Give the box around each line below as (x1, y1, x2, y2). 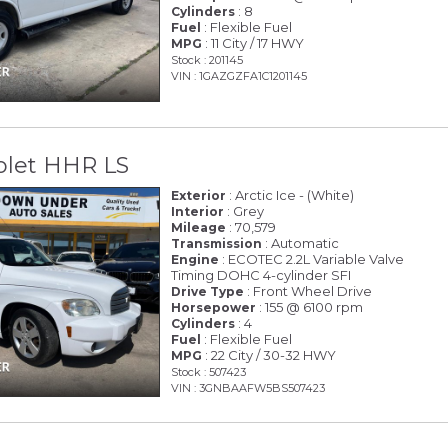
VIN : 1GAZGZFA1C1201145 (171, 69, 308, 84)
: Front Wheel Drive (244, 282, 373, 299)
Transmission (171, 235, 263, 251)
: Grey (224, 202, 265, 219)
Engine (171, 251, 220, 267)
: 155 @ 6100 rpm (256, 298, 364, 315)
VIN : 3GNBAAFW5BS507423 (171, 380, 326, 395)
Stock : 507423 (171, 364, 247, 379)
